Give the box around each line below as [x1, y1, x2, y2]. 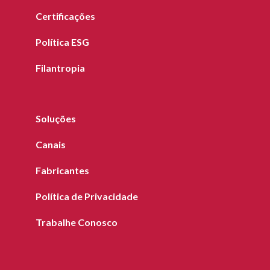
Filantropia [35, 61, 85, 74]
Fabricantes [35, 164, 89, 176]
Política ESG [35, 36, 89, 48]
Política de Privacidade [35, 190, 138, 202]
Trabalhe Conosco [35, 216, 118, 228]
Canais [35, 138, 66, 150]
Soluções [35, 112, 76, 124]
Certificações [35, 10, 95, 22]
